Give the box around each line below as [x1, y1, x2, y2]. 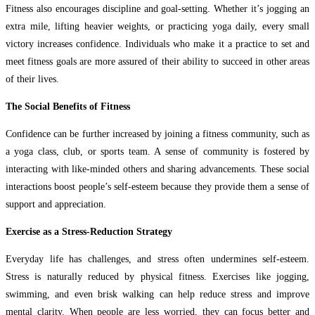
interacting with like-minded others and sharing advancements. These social [6, 164, 309, 175]
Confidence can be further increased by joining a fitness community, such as [6, 129, 309, 140]
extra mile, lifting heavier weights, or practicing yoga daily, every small [6, 21, 309, 32]
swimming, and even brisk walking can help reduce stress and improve [6, 289, 309, 300]
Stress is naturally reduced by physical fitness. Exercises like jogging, [6, 271, 309, 283]
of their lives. [6, 74, 59, 85]
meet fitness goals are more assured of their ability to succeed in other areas [6, 56, 309, 67]
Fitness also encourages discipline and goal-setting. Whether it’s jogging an [6, 4, 309, 15]
